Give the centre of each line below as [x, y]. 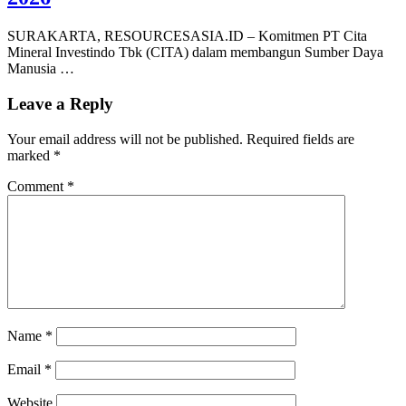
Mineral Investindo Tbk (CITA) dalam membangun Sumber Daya [195, 53]
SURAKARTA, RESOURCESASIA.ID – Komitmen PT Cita [187, 36]
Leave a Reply [60, 103]
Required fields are [300, 139]
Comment [37, 186]
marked [30, 155]
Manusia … [41, 69]
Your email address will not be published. [125, 139]
